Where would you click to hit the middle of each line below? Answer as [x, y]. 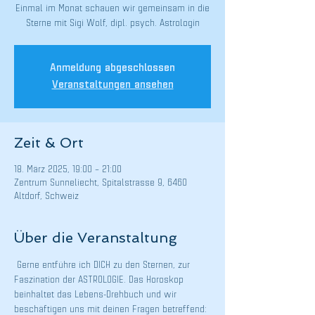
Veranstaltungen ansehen [112, 85]
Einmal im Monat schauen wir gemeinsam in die [112, 9]
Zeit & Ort [49, 143]
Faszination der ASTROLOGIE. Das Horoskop [100, 280]
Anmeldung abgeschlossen [112, 68]
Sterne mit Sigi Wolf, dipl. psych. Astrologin [112, 24]
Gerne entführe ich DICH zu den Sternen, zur [103, 265]
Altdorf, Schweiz [46, 197]
